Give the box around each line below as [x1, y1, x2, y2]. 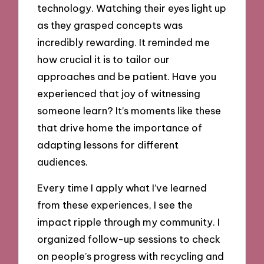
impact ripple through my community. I [37, 216, 220, 229]
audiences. [37, 155, 88, 168]
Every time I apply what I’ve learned [37, 181, 207, 194]
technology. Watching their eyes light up [37, 1, 227, 14]
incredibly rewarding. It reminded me [37, 35, 210, 48]
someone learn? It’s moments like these [37, 104, 222, 117]
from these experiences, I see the [37, 199, 193, 212]
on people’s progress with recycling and [37, 250, 225, 263]
